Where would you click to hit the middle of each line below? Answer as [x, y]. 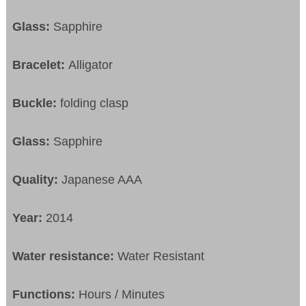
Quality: [36, 179]
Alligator [91, 65]
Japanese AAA [100, 179]
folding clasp [93, 103]
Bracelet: [41, 65]
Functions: [46, 294]
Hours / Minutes [122, 294]
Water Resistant [161, 256]
